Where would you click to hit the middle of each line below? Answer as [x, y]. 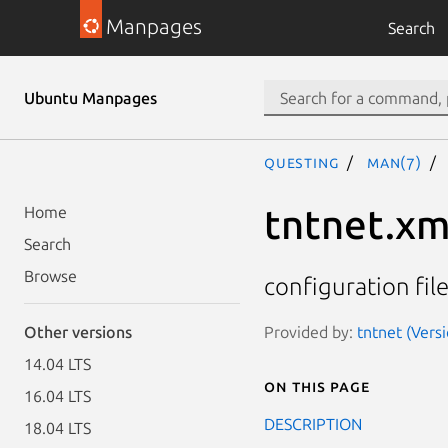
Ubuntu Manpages [90, 98]
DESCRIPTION [313, 423]
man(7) [394, 162]
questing [302, 162]
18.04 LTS [57, 428]
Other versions [78, 332]
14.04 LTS [57, 364]
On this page [317, 385]
